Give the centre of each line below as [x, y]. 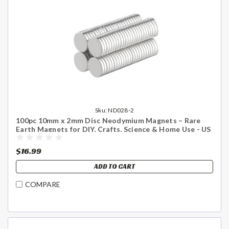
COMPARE [43, 185]
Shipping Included [47, 138]
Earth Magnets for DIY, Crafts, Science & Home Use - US [113, 129]
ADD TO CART [114, 166]
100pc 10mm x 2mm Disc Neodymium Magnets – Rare [108, 120]
